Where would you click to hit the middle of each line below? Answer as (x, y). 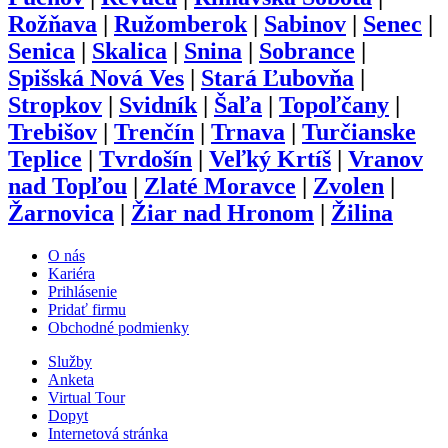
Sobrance (307, 51)
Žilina (362, 213)
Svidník (158, 105)
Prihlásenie (82, 292)
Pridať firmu (87, 310)
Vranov (385, 159)
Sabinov (305, 24)
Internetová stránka (108, 434)
